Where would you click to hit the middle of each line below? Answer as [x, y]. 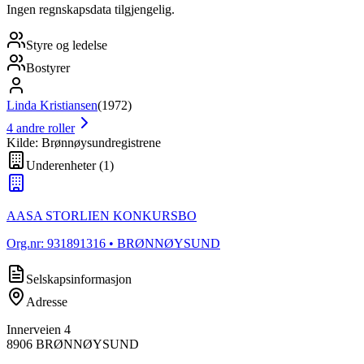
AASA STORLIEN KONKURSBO [102, 215]
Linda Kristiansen [52, 105]
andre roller [45, 128]
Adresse [47, 301]
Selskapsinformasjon [79, 279]
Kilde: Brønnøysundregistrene [84, 142]
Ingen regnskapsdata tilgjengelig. [91, 9]
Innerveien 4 [39, 329]
